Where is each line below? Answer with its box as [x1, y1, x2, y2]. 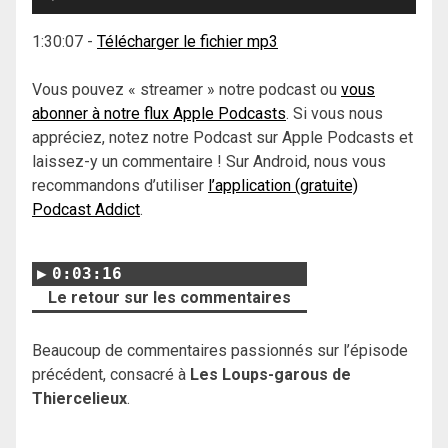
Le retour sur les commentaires [48, 287, 291, 307]
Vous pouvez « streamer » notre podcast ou [32, 79, 341, 99]
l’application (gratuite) [208, 175, 358, 195]
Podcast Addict [32, 199, 140, 219]
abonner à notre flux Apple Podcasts [32, 103, 286, 123]
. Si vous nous [286, 103, 383, 123]
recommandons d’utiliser [32, 175, 208, 195]
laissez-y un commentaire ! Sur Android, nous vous [32, 151, 386, 171]
